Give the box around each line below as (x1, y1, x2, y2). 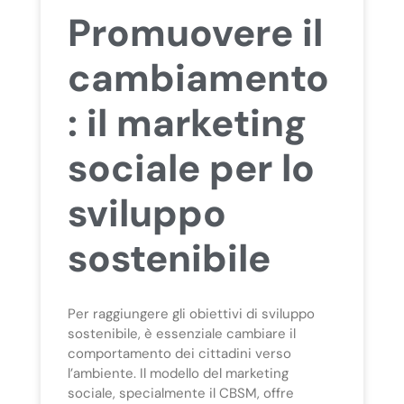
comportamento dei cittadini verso (67, 344, 291, 363)
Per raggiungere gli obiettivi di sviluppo (67, 304, 315, 323)
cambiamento (67, 52, 329, 103)
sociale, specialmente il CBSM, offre (67, 383, 294, 402)
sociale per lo (67, 142, 315, 193)
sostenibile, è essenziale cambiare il (67, 324, 296, 343)
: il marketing (67, 97, 307, 148)
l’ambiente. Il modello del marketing (67, 363, 289, 382)
